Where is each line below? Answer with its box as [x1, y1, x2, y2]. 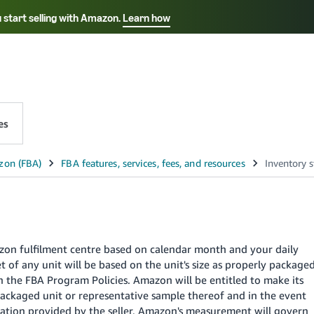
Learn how [123, 11, 170, 25]
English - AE [128, 81, 199, 97]
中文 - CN [129, 48, 185, 64]
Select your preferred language [50, 24, 264, 42]
